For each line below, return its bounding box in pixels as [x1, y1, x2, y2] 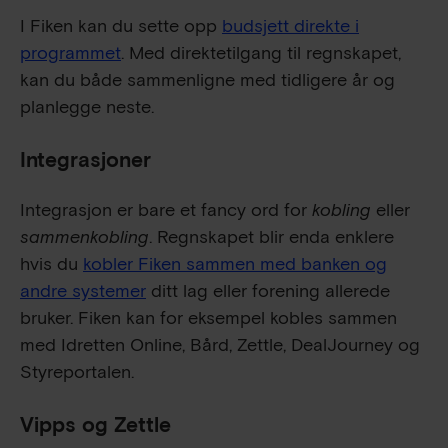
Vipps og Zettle [20, 411, 171, 439]
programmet [20, 41, 121, 65]
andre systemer [20, 279, 146, 303]
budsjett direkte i [222, 14, 359, 38]
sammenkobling [20, 225, 149, 249]
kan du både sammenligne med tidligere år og [20, 68, 395, 92]
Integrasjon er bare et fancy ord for [20, 198, 312, 222]
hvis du [20, 252, 83, 276]
